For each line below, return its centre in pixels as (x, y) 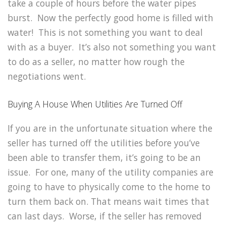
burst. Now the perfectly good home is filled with (110, 18)
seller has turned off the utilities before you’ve (104, 143)
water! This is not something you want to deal (105, 33)
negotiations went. (47, 76)
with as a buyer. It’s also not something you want (112, 47)
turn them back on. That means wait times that (108, 201)
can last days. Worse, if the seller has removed (105, 216)
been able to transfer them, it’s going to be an (104, 157)
